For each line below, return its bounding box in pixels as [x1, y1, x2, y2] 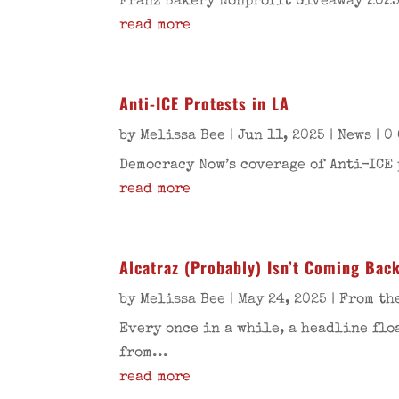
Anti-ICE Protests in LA [119, 92, 290, 116]
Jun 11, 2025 [238, 129, 326, 144]
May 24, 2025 [238, 293, 328, 308]
